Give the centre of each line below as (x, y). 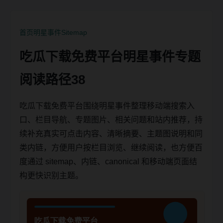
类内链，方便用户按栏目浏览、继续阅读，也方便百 (111, 148)
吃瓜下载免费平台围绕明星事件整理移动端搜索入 (107, 106)
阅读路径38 (52, 80)
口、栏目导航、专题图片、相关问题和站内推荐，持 (111, 120)
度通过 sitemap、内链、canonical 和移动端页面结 (108, 162)
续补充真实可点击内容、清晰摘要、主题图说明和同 (111, 134)
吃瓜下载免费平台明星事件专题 (110, 57)
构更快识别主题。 (51, 175)
